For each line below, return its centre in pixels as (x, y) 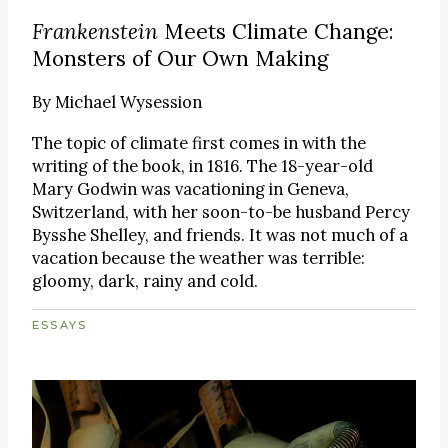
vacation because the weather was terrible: (198, 257)
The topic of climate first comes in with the (199, 142)
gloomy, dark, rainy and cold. (145, 280)
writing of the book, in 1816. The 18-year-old (202, 165)
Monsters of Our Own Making (180, 58)
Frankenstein (95, 31)
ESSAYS (60, 325)
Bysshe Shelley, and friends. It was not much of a (220, 234)
